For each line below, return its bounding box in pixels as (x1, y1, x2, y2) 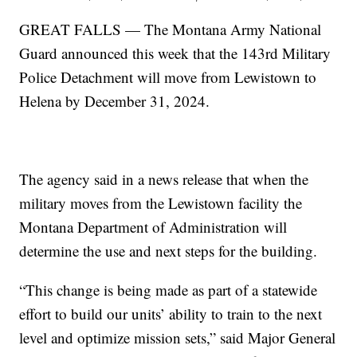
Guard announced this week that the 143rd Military (19, 42, 331, 63)
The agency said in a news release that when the (19, 168, 309, 189)
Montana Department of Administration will (19, 216, 288, 237)
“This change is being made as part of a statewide (19, 279, 318, 300)
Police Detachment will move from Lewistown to (19, 66, 317, 87)
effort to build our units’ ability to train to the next (19, 303, 323, 324)
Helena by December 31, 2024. (19, 90, 210, 111)
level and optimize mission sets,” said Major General (19, 327, 336, 347)
